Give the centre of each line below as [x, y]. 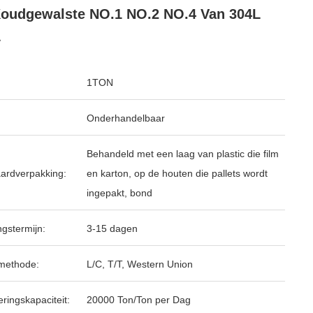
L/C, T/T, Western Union [140, 264]
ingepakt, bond [119, 193]
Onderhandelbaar [126, 118]
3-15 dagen [112, 228]
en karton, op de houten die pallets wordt [177, 173]
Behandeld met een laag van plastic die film [183, 154]
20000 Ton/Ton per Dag [139, 300]
